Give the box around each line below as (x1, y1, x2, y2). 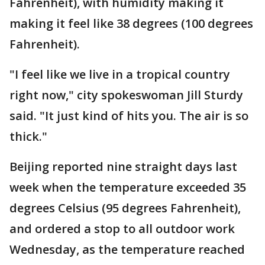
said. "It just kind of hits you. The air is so (9, 107, 248, 124)
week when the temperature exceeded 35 (9, 179, 246, 195)
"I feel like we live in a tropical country (9, 66, 230, 82)
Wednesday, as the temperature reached (9, 241, 245, 257)
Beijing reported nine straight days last (9, 158, 237, 174)
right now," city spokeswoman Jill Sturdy (9, 86, 243, 103)
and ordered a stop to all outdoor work (9, 220, 235, 237)
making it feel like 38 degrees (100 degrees (9, 15, 253, 31)
